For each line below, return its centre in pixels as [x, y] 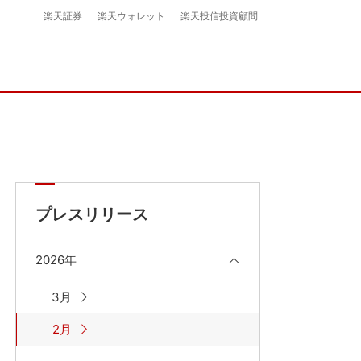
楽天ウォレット [131, 16]
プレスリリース [92, 214]
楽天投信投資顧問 [219, 16]
